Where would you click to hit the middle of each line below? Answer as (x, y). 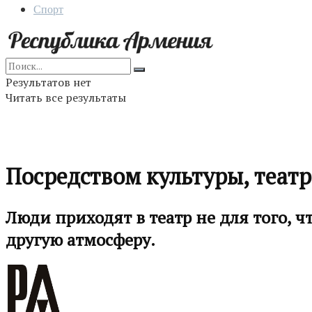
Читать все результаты (66, 97)
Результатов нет (48, 82)
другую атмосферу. (80, 239)
